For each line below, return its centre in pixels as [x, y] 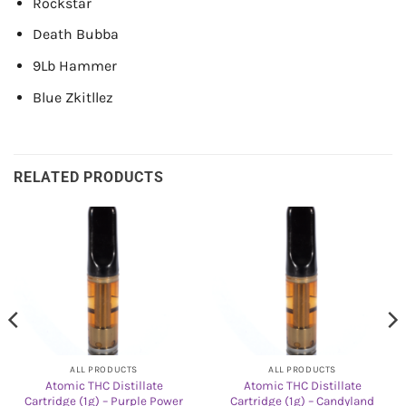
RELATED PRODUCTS [89, 178]
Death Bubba [75, 34]
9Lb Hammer [74, 65]
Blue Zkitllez [72, 97]
